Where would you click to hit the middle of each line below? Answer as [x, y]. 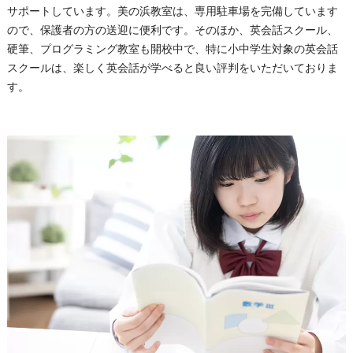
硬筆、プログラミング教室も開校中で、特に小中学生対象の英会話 [172, 49]
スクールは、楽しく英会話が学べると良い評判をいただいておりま [172, 68]
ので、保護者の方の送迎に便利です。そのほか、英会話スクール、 [172, 30]
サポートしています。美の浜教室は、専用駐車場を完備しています [172, 11]
